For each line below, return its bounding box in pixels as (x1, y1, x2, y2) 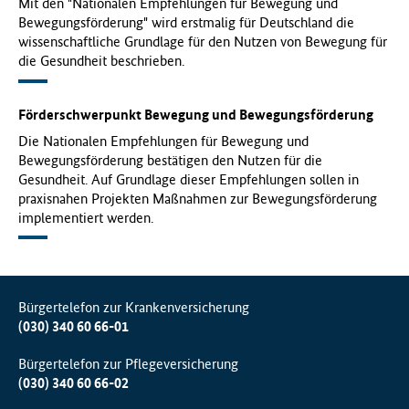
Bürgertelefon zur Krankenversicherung (18, 299, 249, 317)
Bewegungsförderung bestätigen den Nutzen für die (18, 151, 322, 169)
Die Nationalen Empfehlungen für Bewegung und (18, 131, 309, 150)
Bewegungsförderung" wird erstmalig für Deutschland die (18, 13, 354, 31)
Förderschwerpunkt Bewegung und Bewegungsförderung (18, 105, 373, 123)
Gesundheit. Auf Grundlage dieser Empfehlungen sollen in (18, 170, 359, 188)
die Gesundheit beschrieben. (18, 51, 184, 69)
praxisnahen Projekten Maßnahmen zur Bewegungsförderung (18, 189, 377, 207)
